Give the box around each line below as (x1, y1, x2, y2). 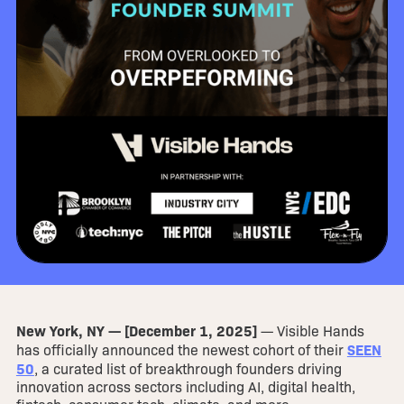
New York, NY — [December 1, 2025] (15, 320, 257, 341)
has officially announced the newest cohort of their (15, 340, 347, 360)
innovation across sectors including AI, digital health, (15, 377, 355, 397)
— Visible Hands (256, 321, 364, 341)
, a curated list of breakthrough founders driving (33, 359, 342, 379)
